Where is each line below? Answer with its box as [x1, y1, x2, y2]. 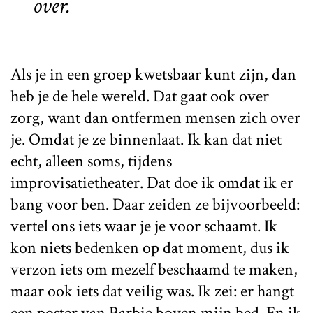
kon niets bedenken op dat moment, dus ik [10, 236, 289, 259]
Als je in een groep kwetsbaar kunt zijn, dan [10, 63, 296, 85]
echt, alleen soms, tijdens [10, 150, 172, 172]
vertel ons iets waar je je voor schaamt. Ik [10, 214, 277, 237]
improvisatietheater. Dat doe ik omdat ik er [10, 171, 293, 194]
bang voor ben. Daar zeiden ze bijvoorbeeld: [10, 193, 300, 215]
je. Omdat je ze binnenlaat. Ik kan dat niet [10, 128, 282, 150]
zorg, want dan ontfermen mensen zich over [10, 106, 300, 129]
